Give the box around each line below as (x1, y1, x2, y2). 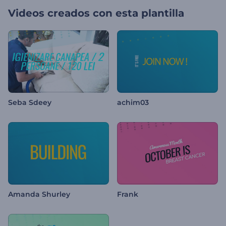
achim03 (117, 98, 149, 107)
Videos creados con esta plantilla (8, 7, 184, 19)
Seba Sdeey (8, 98, 51, 107)
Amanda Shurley (8, 190, 70, 199)
